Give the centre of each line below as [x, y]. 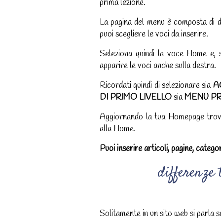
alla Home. [118, 129]
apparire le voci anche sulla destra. [158, 66]
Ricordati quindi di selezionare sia [156, 86]
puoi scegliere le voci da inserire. [154, 35]
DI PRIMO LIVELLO [136, 98]
